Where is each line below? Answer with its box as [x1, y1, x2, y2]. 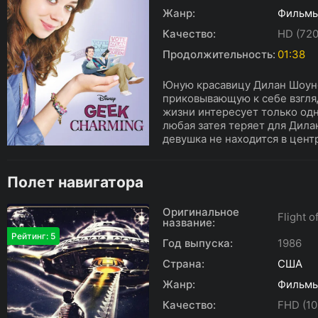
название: [163, 216, 215, 229]
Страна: [163, 257, 204, 270]
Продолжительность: [163, 48, 275, 61]
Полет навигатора [7, 173, 143, 191]
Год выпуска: [163, 236, 233, 250]
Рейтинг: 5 [11, 231, 55, 241]
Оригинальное [163, 205, 239, 219]
